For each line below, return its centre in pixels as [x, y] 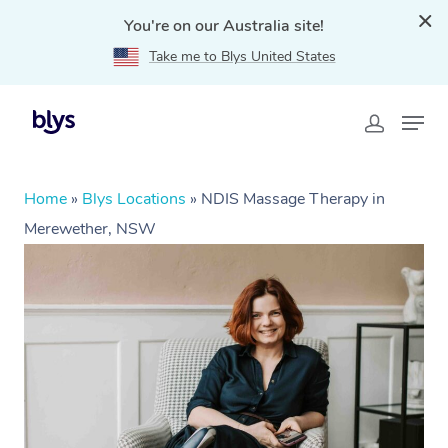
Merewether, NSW [90, 229]
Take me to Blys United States [242, 56]
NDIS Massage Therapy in [293, 199]
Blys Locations [134, 199]
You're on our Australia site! [224, 26]
